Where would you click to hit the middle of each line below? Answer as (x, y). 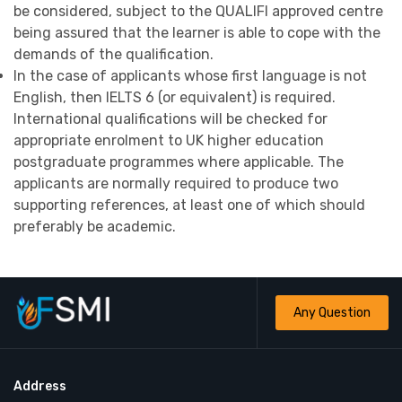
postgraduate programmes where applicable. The (179, 162)
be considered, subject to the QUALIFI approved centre (198, 12)
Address (40, 387)
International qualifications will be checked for (170, 119)
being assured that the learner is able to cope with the (197, 33)
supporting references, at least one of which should (189, 205)
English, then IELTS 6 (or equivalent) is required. (175, 98)
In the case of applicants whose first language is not (190, 76)
